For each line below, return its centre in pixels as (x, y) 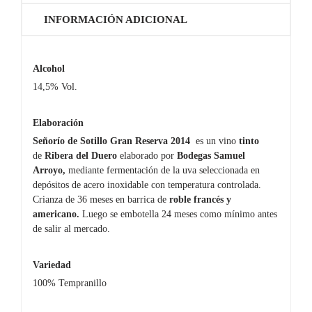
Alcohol (48, 68)
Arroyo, (50, 170)
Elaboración (58, 123)
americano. (56, 214)
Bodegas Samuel (211, 155)
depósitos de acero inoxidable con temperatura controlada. (147, 185)
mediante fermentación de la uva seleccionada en (164, 170)
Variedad (52, 265)
